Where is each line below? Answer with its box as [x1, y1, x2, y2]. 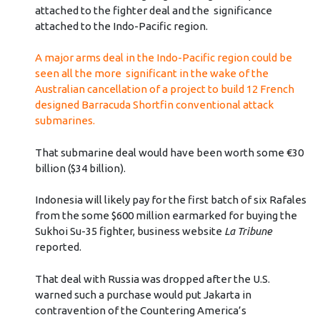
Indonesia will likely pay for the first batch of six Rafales [34, 194, 306, 206]
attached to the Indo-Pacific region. [34, 19, 208, 32]
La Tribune [224, 225, 272, 238]
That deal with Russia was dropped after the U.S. [34, 272, 270, 285]
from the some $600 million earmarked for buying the [34, 209, 297, 222]
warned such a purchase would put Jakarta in [34, 288, 251, 301]
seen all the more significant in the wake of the [34, 67, 269, 80]
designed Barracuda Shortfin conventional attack [34, 99, 274, 111]
